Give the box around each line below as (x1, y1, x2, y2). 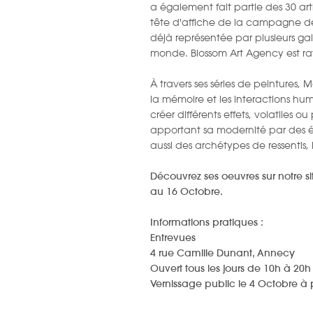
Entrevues (150, 231, 196, 244)
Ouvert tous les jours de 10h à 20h (150, 262, 311, 275)
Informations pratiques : (150, 216, 266, 228)
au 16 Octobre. (150, 185, 226, 198)
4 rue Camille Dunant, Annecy (150, 247, 295, 259)
